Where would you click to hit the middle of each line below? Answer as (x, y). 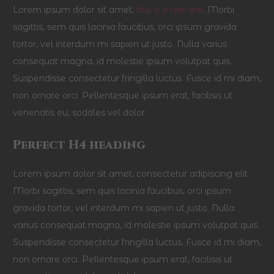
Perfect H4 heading (79, 145)
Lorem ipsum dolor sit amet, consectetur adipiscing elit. (131, 174)
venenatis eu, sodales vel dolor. (80, 113)
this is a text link (170, 10)
